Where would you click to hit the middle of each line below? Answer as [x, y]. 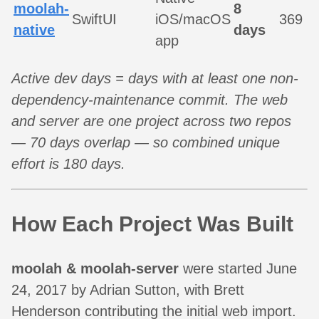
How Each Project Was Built [152, 224]
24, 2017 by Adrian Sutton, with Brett [128, 289]
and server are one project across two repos [151, 121]
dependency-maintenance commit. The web [150, 99]
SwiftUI [94, 19]
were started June [238, 268]
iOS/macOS [193, 19]
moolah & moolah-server [95, 268]
